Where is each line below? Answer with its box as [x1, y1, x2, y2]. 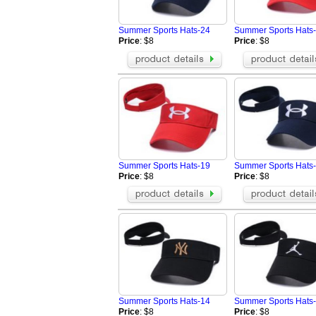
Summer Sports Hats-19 [119, 160, 210, 171]
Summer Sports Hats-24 [119, 25, 210, 36]
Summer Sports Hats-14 [119, 296, 210, 306]
